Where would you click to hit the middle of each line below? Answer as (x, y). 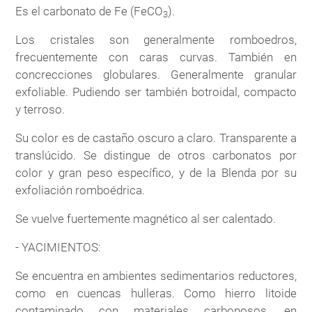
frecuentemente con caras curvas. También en (156, 57)
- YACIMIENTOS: (58, 247)
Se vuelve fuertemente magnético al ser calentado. (146, 218)
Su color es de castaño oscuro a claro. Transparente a (156, 138)
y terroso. (40, 109)
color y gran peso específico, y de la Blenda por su (156, 172)
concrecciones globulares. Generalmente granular (156, 74)
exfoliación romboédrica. (80, 190)
